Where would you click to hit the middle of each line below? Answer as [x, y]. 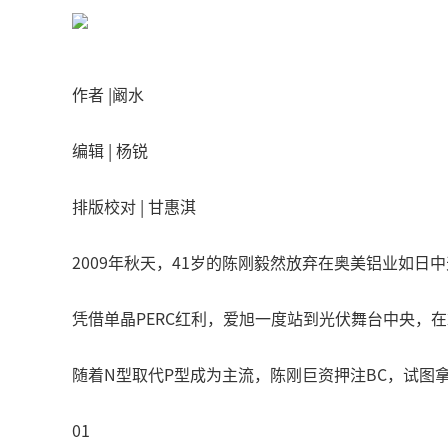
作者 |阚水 [108, 94]
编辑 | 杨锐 [110, 150]
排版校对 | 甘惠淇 [134, 206]
